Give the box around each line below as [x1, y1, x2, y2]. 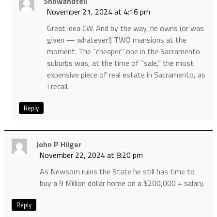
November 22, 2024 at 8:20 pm [39, 149, 143, 161]
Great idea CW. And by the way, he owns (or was [46, 22, 204, 34]
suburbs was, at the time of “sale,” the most [46, 57, 194, 69]
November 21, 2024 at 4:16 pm [46, 6, 150, 18]
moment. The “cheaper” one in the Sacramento [46, 46, 200, 58]
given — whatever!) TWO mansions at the [46, 34, 186, 46]
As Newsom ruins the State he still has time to [39, 166, 195, 178]
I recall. [46, 80, 69, 93]
